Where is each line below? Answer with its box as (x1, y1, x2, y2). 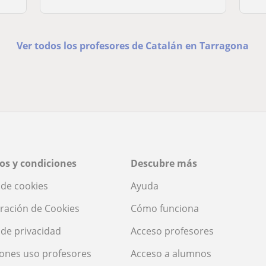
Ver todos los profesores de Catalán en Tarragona (17, 39, 249, 52)
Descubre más (131, 156, 197, 170)
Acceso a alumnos (131, 246, 211, 260)
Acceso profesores (131, 224, 214, 237)
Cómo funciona (131, 201, 199, 215)
